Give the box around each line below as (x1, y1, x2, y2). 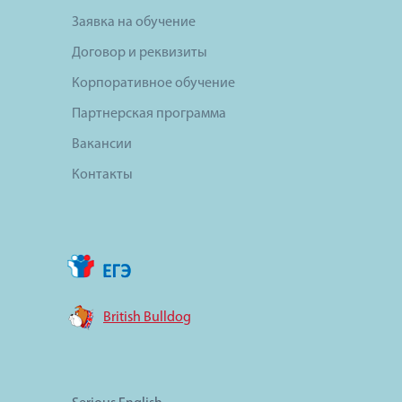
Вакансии (72, 137, 132, 153)
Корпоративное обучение (72, 76, 235, 92)
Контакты (72, 168, 133, 183)
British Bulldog (103, 310, 191, 326)
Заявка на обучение (72, 15, 196, 31)
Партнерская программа (72, 107, 226, 122)
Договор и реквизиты (72, 46, 207, 61)
